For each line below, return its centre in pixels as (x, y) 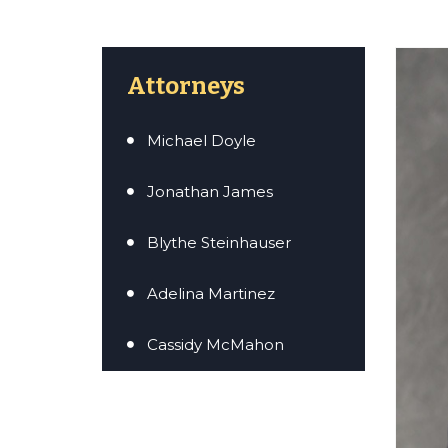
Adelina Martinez (211, 294)
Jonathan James (210, 192)
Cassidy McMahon (215, 345)
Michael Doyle (201, 141)
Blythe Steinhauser (219, 243)
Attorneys (186, 86)
